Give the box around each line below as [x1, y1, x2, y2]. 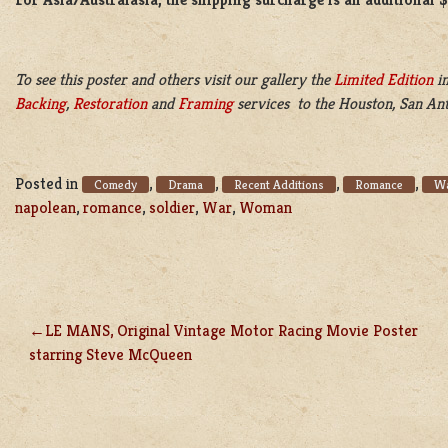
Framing [178, 93, 233, 115]
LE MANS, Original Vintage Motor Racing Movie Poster [45, 320, 418, 342]
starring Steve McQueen [29, 344, 192, 366]
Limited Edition [334, 69, 433, 91]
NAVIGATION [15, 367, 212, 399]
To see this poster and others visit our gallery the [15, 69, 334, 91]
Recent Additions [234, 176, 324, 194]
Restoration [73, 93, 147, 115]
